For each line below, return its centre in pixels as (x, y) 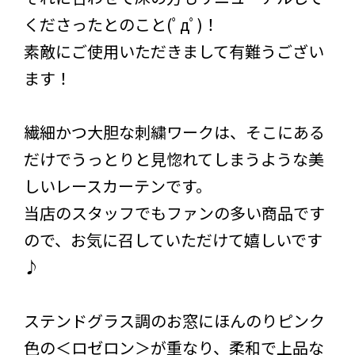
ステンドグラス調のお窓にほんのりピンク (174, 320)
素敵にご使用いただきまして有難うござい (174, 51)
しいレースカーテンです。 (118, 185)
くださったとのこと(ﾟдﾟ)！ (121, 24)
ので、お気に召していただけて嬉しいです (173, 239)
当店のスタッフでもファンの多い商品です (174, 212)
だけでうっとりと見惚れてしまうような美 (174, 158)
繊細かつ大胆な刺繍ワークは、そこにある (174, 132)
